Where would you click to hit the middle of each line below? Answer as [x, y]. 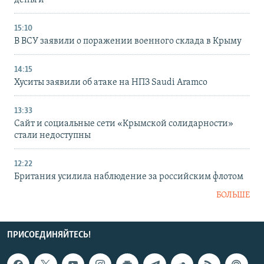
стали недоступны [52, 135]
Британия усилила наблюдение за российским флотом [129, 176]
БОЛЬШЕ [233, 195]
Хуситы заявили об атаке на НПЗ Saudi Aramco [111, 82]
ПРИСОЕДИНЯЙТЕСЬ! [49, 235]
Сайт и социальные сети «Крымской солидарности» [124, 123]
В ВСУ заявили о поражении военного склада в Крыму [128, 41]
